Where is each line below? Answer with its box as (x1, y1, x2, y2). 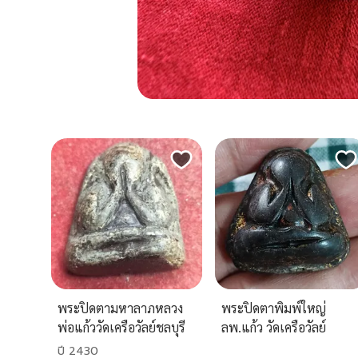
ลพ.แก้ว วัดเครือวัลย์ (221, 319, 327, 336)
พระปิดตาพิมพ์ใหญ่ (221, 300, 327, 317)
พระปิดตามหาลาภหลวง (58, 300, 183, 317)
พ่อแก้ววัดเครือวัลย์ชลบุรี (58, 319, 185, 336)
